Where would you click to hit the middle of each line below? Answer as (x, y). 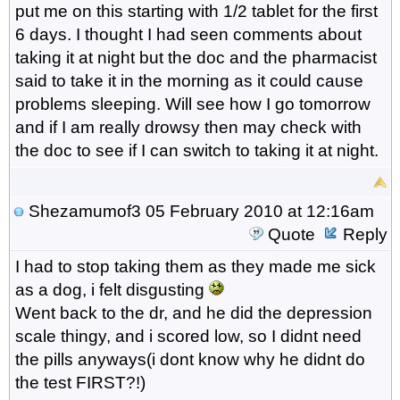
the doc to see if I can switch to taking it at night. (196, 150)
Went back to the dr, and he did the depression (193, 312)
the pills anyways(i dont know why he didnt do (190, 359)
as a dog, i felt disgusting (112, 289)
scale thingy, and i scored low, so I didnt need (188, 336)
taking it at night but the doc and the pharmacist (196, 57)
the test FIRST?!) (80, 382)
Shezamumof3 (84, 211)
